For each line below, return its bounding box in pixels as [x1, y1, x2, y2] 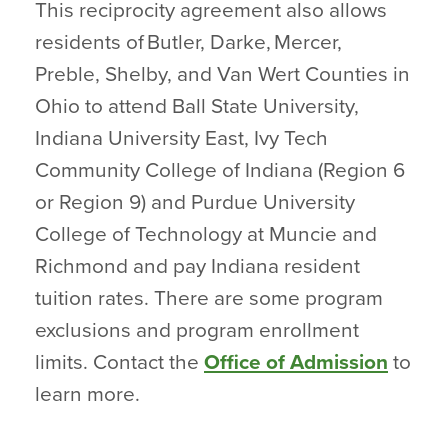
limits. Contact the [35, 350, 204, 375]
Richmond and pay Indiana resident [35, 254, 360, 279]
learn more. [35, 382, 145, 407]
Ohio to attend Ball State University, [35, 94, 359, 119]
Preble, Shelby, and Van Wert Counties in [35, 62, 410, 87]
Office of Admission [204, 350, 388, 375]
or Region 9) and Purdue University [35, 190, 355, 215]
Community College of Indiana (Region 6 [35, 158, 405, 183]
